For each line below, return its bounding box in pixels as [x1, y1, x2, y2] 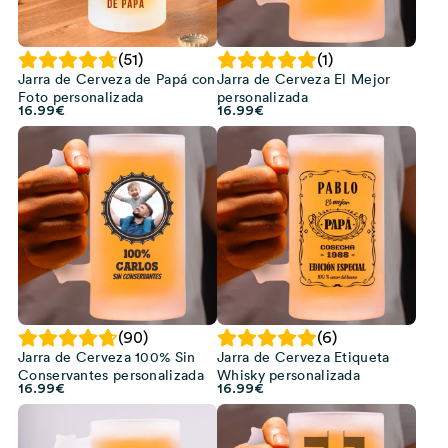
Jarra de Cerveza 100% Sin [18, 348, 196, 366]
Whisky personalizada [217, 366, 361, 384]
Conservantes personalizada [18, 366, 204, 384]
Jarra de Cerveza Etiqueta [217, 348, 390, 366]
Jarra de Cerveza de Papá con [18, 70, 216, 88]
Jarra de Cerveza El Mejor [217, 70, 391, 88]
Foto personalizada [18, 88, 144, 106]
